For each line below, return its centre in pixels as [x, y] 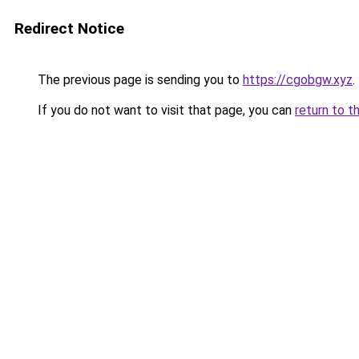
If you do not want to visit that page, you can [165, 110]
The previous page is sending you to [139, 80]
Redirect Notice [69, 28]
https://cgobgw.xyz [298, 80]
